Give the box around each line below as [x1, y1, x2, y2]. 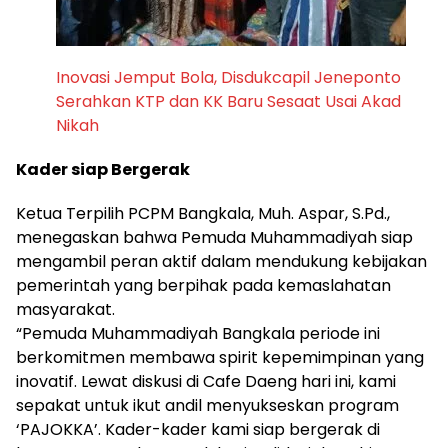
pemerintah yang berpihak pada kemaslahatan [16, 274, 391, 298]
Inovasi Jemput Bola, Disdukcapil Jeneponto [56, 66, 401, 90]
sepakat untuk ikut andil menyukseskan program [16, 394, 399, 418]
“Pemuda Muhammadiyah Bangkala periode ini [16, 322, 380, 346]
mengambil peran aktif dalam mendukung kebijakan [16, 250, 427, 274]
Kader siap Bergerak [16, 158, 193, 182]
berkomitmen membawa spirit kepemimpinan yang [16, 346, 424, 370]
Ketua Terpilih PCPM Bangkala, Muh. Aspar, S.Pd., [16, 202, 390, 226]
